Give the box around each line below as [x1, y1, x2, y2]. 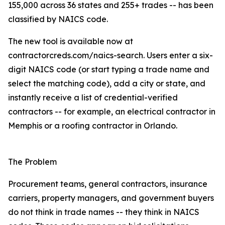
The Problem [8, 157, 57, 167]
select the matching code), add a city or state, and [8, 78, 205, 89]
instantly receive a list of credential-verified [8, 92, 178, 103]
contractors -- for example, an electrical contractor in [8, 106, 215, 117]
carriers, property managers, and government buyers [8, 193, 214, 203]
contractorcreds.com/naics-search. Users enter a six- [8, 50, 213, 61]
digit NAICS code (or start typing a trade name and [8, 64, 209, 75]
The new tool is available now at [8, 36, 133, 47]
